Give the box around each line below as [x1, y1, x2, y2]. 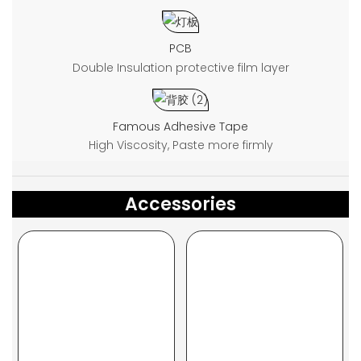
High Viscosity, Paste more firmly [88, 137, 273, 154]
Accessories [125, 192, 236, 218]
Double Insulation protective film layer [72, 59, 289, 76]
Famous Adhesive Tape [113, 118, 248, 135]
